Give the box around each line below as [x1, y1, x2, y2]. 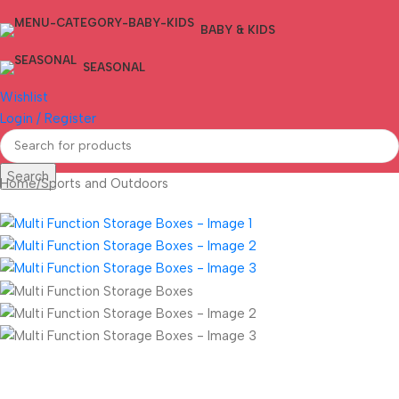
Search [7, 167, 49, 184]
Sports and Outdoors [41, 175, 168, 191]
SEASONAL [83, 60, 145, 74]
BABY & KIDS [200, 22, 275, 37]
